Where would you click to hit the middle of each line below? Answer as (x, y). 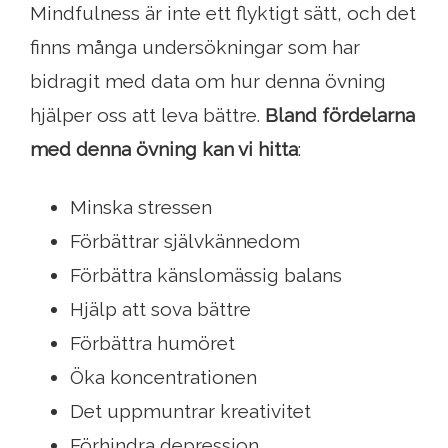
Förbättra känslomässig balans (206, 275)
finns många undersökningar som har (195, 47)
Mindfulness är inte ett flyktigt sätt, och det (223, 13)
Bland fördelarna (340, 115)
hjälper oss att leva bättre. (147, 115)
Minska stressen (141, 207)
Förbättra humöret (152, 343)
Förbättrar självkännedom (185, 241)
